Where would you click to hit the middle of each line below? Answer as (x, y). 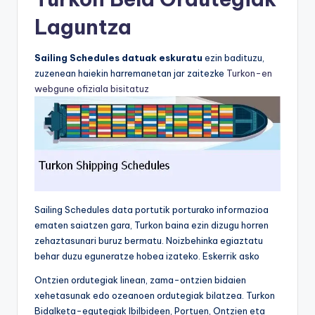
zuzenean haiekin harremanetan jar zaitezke (130, 73)
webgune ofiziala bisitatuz (92, 89)
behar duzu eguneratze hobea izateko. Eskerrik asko (147, 256)
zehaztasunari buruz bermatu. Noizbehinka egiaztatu (149, 240)
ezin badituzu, (233, 58)
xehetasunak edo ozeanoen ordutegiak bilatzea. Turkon (155, 295)
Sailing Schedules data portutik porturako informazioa (152, 209)
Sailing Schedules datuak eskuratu (118, 58)
